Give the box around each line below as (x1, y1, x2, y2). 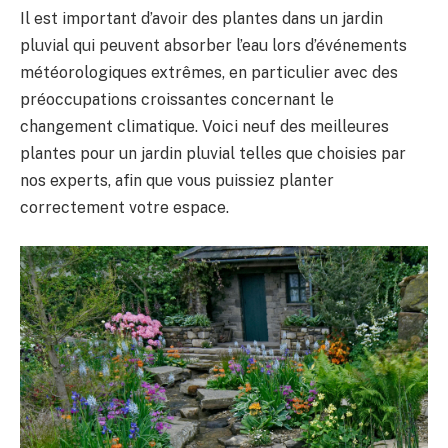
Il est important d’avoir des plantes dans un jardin (20, 9, 383, 29)
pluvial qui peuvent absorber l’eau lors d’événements (20, 36, 407, 56)
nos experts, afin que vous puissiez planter (20, 171, 334, 191)
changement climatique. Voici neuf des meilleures (20, 117, 389, 137)
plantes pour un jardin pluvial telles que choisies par (20, 144, 406, 164)
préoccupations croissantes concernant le (20, 90, 334, 110)
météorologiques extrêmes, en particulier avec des (20, 63, 398, 83)
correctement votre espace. (20, 198, 229, 218)
